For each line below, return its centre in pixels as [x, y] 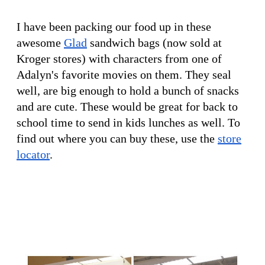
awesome [40, 42]
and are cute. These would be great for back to [127, 106]
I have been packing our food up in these [114, 26]
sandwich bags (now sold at [154, 42]
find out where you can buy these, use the [117, 138]
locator [33, 154]
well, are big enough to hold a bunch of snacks [128, 90]
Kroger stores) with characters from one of [119, 58]
